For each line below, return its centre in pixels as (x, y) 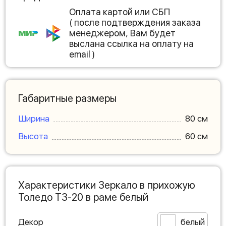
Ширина (34, 119)
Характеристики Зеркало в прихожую (107, 185)
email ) (82, 54)
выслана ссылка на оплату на (131, 44)
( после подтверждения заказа (135, 23)
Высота (33, 136)
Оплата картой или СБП (120, 12)
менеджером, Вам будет (122, 33)
